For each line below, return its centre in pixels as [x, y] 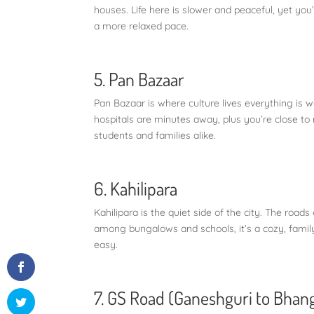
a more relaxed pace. [144, 26]
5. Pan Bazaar [139, 78]
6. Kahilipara [136, 188]
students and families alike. [158, 135]
